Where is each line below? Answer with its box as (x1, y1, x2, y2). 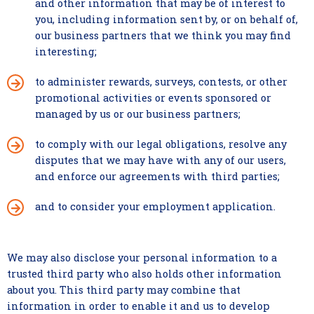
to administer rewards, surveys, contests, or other (35, 75, 287, 88)
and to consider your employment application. (35, 200, 275, 213)
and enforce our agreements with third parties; (35, 170, 282, 183)
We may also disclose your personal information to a (7, 251, 277, 264)
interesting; (35, 45, 97, 58)
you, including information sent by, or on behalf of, (35, 13, 298, 26)
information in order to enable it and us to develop (7, 299, 270, 313)
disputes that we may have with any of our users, (35, 153, 286, 167)
